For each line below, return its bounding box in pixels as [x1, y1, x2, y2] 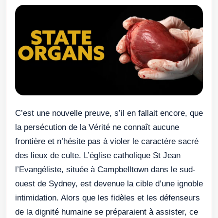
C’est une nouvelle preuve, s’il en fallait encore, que [15, 109, 203, 118]
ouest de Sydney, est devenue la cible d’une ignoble [15, 179, 203, 189]
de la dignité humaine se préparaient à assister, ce [15, 207, 198, 217]
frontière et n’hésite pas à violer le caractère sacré [15, 137, 199, 146]
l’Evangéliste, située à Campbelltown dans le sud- [15, 165, 196, 175]
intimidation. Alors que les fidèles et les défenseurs [15, 193, 200, 203]
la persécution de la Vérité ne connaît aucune [15, 123, 179, 132]
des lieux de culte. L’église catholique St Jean [15, 151, 181, 161]
